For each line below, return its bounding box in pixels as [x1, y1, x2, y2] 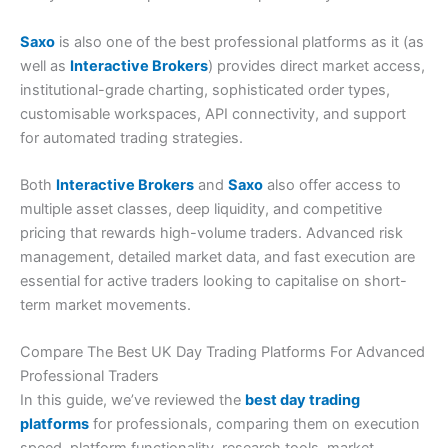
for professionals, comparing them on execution [89, 415, 420, 434]
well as [20, 56, 70, 75]
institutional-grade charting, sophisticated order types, [20, 80, 390, 99]
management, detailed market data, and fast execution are [20, 248, 415, 267]
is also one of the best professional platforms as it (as [55, 32, 424, 51]
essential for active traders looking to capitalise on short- [20, 272, 407, 291]
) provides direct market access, [208, 56, 425, 75]
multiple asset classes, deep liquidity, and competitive [20, 200, 382, 219]
